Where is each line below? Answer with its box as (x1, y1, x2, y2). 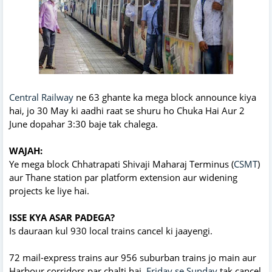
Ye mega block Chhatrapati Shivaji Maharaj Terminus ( (9, 157, 234, 170)
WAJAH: (9, 144, 42, 157)
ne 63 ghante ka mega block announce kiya (73, 90, 256, 103)
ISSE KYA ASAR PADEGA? (9, 211, 115, 223)
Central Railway (9, 90, 73, 103)
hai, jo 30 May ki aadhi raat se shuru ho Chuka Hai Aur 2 (9, 104, 245, 117)
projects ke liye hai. (9, 184, 89, 197)
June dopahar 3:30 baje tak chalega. (9, 117, 158, 130)
